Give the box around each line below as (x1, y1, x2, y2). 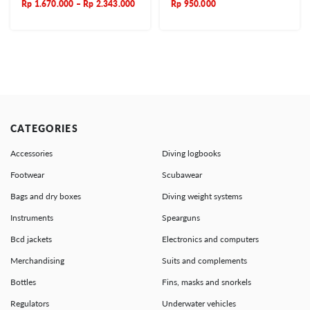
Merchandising (10, 255, 64, 266)
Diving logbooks (162, 147, 221, 158)
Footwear (10, 169, 44, 180)
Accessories (10, 147, 53, 158)
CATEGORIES (10, 122, 78, 134)
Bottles (10, 276, 36, 287)
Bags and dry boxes (10, 190, 81, 201)
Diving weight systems (162, 190, 242, 201)
